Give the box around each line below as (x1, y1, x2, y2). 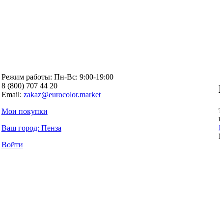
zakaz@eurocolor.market (23, 90, 101, 99)
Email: (1, 90, 24, 99)
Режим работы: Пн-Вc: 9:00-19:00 (1, 72, 113, 81)
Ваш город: (1, 123, 39, 132)
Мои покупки (1, 107, 48, 115)
